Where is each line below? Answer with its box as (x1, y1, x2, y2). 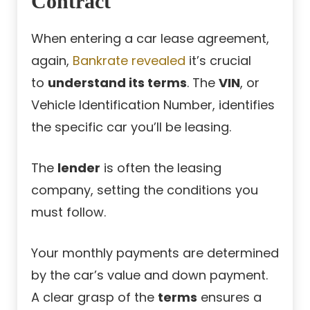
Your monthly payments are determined (31, 244, 279, 262)
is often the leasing (100, 158, 221, 176)
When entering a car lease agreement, (31, 29, 269, 47)
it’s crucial (185, 51, 251, 69)
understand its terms (48, 73, 187, 91)
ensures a (197, 288, 262, 306)
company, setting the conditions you (31, 181, 258, 199)
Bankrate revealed (73, 51, 185, 69)
